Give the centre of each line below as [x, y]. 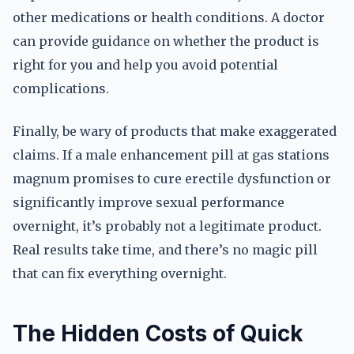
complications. [61, 88]
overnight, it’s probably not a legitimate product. [167, 226]
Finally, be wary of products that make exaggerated [175, 131]
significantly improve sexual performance [149, 202]
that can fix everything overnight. [120, 273]
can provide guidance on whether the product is [166, 41]
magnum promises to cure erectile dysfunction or [172, 179]
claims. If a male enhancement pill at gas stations [171, 155]
